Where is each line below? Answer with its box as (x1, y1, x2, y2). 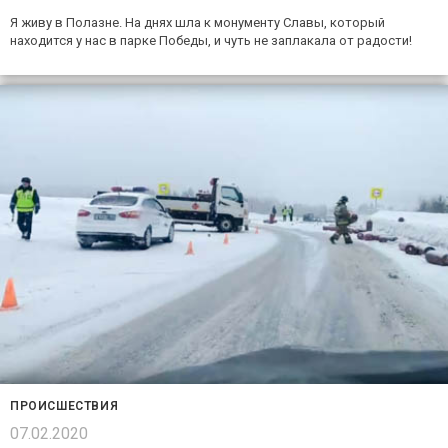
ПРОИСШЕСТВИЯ (10, 398, 119, 413)
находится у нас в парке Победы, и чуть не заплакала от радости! (10, 33, 412, 49)
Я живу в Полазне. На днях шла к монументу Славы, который (10, 15, 385, 31)
